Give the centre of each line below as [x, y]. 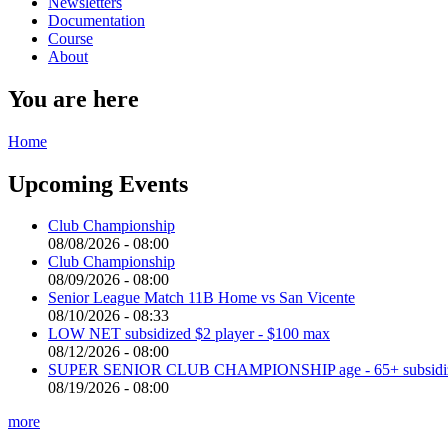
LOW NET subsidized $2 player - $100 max [189, 334]
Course [70, 38]
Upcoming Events [98, 183]
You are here [73, 98]
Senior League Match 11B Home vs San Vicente [201, 298]
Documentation [96, 20]
